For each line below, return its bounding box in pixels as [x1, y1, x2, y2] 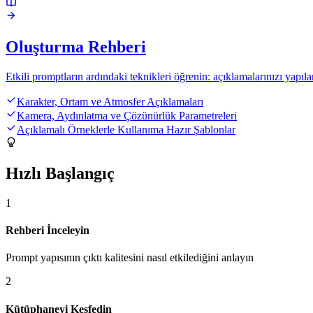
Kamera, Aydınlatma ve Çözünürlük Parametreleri [17, 110, 237, 122]
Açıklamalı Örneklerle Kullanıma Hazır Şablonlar [17, 124, 235, 136]
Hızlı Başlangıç [6, 164, 115, 182]
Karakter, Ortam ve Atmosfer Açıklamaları [17, 96, 203, 108]
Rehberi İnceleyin [6, 224, 89, 237]
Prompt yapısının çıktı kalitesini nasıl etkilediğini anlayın [6, 252, 254, 264]
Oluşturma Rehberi [6, 38, 146, 57]
